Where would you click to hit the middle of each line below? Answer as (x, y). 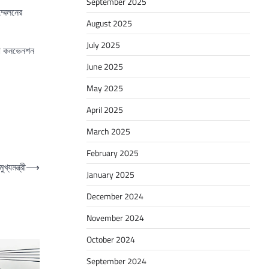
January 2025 (110, 175)
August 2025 (109, 23)
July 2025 (103, 45)
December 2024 (115, 196)
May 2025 (105, 88)
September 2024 (116, 261)
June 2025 (105, 67)
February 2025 (113, 153)
